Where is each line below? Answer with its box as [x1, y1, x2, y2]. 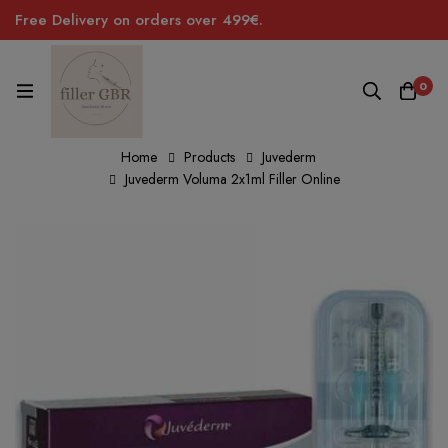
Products [184, 146, 235, 167]
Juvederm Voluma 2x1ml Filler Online [124, 168, 340, 189]
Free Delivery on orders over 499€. [15, 9, 263, 31]
